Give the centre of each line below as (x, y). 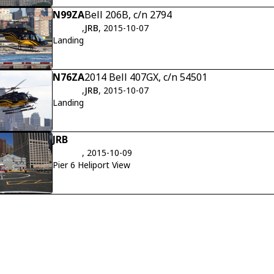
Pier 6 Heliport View (91, 165)
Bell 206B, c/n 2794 (128, 15)
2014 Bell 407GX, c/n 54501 (146, 77)
